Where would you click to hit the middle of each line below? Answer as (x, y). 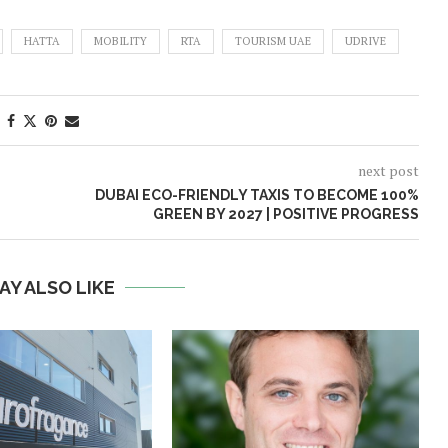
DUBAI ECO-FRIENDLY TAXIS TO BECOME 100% (256, 194)
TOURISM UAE (273, 40)
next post (388, 170)
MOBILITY (120, 40)
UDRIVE (365, 40)
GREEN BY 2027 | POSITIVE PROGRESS (285, 213)
